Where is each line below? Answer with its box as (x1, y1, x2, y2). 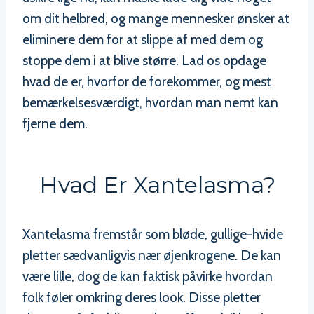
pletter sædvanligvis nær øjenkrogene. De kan (22, 247, 281, 264)
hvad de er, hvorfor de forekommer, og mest (22, 74, 271, 90)
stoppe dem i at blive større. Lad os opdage (22, 53, 266, 69)
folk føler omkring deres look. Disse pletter (22, 289, 261, 306)
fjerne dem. (22, 116, 88, 132)
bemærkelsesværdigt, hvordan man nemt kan (22, 95, 278, 111)
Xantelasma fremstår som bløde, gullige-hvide (22, 226, 283, 243)
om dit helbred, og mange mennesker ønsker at (22, 11, 289, 27)
